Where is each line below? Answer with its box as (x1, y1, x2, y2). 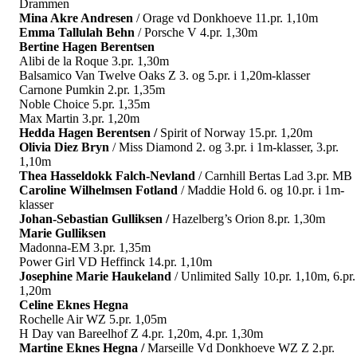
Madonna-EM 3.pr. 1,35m (19, 240, 151, 254)
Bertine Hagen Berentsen (19, 39, 155, 53)
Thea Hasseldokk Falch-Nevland (19, 168, 195, 182)
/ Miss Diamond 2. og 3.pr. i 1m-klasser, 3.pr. (109, 139, 339, 154)
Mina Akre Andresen (19, 10, 133, 25)
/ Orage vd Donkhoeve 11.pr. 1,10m (133, 10, 318, 25)
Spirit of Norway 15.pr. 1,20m (160, 125, 312, 139)
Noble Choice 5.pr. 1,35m (19, 96, 150, 111)
